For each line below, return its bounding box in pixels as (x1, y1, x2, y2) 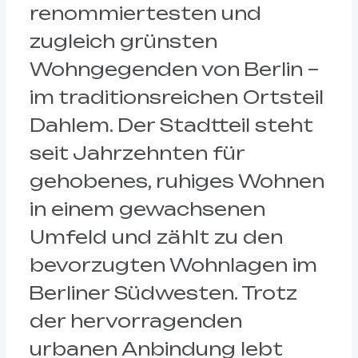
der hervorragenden (29, 310, 242, 332)
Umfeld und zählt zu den (29, 226, 283, 249)
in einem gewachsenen (29, 198, 265, 221)
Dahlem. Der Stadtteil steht (29, 114, 313, 137)
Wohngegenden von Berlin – (29, 58, 319, 81)
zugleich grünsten (29, 30, 217, 53)
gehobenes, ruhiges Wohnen (29, 170, 324, 193)
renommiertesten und (29, 2, 261, 25)
